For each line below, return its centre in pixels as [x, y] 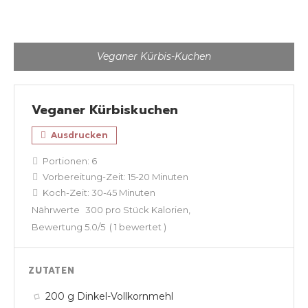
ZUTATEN [52, 271]
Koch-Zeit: [66, 193]
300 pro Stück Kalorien [137, 210]
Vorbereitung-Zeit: [84, 177]
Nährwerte [56, 210]
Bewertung [58, 227]
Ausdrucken [78, 135]
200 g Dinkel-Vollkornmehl [109, 297]
